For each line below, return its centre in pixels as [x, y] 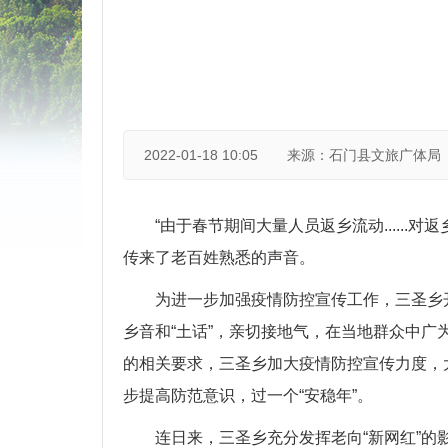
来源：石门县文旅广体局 [364, 155]
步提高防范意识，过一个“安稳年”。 [248, 395]
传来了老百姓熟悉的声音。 [219, 257]
